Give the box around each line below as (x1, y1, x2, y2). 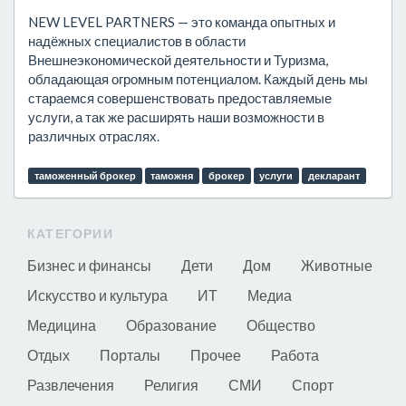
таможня (150, 169, 194, 181)
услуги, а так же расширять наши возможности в (28, 109, 324, 125)
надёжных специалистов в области (28, 33, 246, 49)
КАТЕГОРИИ (27, 226, 113, 241)
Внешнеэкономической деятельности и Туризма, (28, 52, 328, 68)
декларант (307, 169, 360, 181)
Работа (271, 346, 319, 363)
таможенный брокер (34, 169, 136, 181)
